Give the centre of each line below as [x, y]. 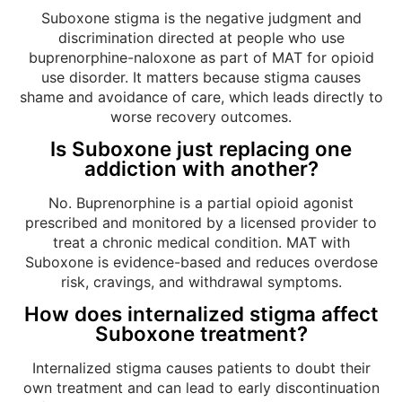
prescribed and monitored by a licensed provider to [201, 222]
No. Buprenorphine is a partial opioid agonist [201, 202]
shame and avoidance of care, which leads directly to [201, 96]
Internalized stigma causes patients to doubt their [201, 368]
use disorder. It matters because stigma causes [201, 77]
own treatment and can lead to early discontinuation [201, 388]
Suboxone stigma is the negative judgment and [201, 17]
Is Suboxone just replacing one [201, 148]
